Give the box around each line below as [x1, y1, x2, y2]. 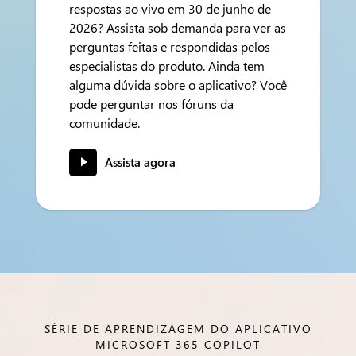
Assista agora [105, 154, 176, 170]
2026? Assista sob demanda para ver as [69, 19, 286, 36]
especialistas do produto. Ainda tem [69, 57, 265, 74]
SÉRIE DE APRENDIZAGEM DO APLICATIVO [44, 321, 312, 336]
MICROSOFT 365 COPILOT [95, 337, 261, 352]
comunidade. [69, 114, 140, 131]
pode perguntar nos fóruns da [69, 95, 234, 112]
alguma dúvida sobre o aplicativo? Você [69, 76, 287, 93]
